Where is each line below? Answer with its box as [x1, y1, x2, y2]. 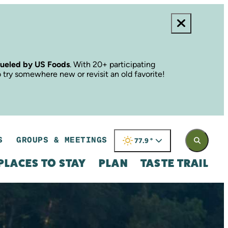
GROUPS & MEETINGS [16, 135, 107, 145]
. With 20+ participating [70, 59, 155, 69]
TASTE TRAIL [140, 157, 209, 170]
